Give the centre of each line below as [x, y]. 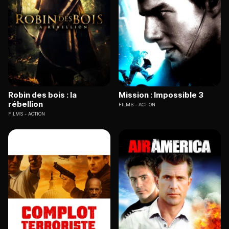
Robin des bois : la [42, 95]
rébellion [26, 104]
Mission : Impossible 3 [161, 95]
